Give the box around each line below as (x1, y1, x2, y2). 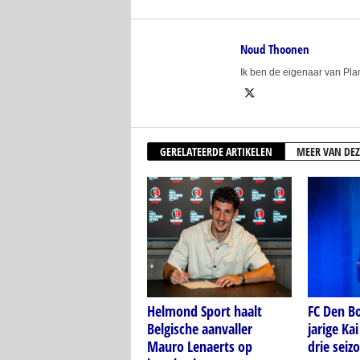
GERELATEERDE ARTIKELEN (159, 144, 272, 160)
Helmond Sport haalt (146, 301, 262, 321)
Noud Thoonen (239, 41, 309, 58)
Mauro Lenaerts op (146, 337, 252, 357)
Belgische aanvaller (146, 319, 252, 339)
